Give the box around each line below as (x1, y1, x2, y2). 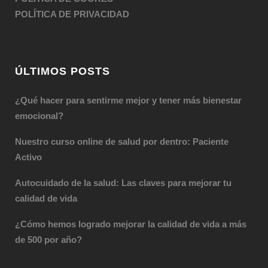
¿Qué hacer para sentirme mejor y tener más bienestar (15, 95, 242, 105)
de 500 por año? (15, 234, 82, 245)
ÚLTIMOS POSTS (15, 65, 110, 77)
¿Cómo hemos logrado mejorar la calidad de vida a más (15, 218, 246, 229)
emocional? (15, 110, 63, 121)
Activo (15, 151, 42, 162)
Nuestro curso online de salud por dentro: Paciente (15, 136, 229, 147)
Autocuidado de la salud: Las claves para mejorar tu (15, 177, 232, 188)
